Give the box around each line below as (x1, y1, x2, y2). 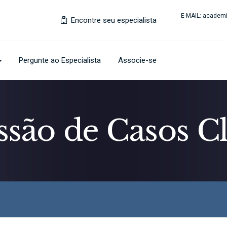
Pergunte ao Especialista (19, 56, 101, 65)
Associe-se (118, 56, 157, 65)
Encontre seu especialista (68, 16, 157, 25)
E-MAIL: (181, 12, 203, 19)
